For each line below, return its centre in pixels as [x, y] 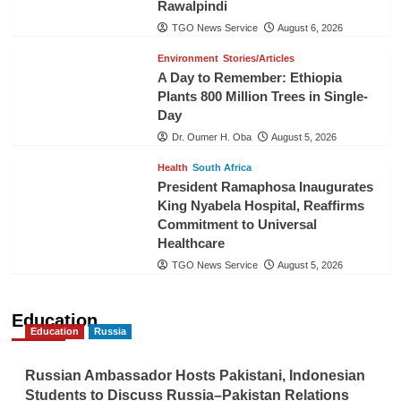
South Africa [222, 168]
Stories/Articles [258, 59]
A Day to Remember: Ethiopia [249, 78]
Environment [188, 59]
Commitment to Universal [237, 225]
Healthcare [191, 243]
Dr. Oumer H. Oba [211, 137]
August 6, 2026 [310, 28]
